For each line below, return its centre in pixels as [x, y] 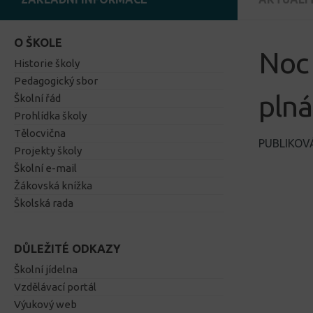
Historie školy [47, 64]
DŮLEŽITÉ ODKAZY [67, 249]
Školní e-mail [45, 168]
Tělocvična [40, 133]
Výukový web [45, 305]
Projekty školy [48, 151]
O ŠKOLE [38, 43]
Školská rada [44, 203]
